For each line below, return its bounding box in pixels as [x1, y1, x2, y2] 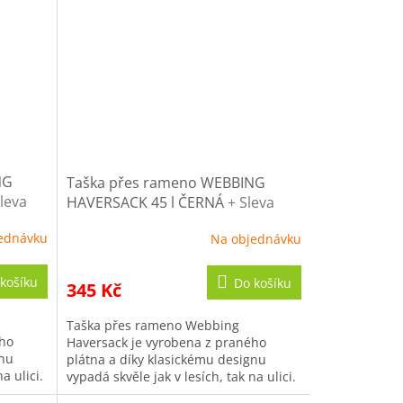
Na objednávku [210, 230, 301, 248]
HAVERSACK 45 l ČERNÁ [66, 192, 228, 212]
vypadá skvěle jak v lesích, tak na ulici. [66, 367, 296, 385]
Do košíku [233, 273, 291, 291]
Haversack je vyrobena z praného [66, 333, 266, 351]
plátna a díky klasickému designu [66, 350, 266, 368]
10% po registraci [66, 211, 184, 232]
